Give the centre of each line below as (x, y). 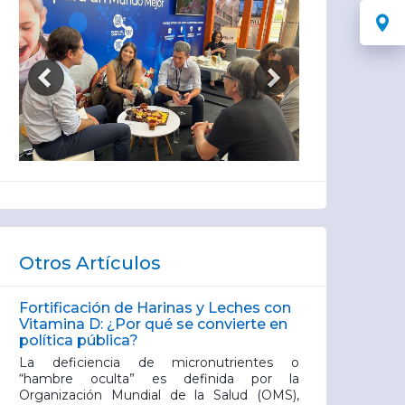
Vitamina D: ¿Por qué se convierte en (153, 324)
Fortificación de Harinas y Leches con (155, 308)
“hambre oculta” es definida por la (159, 379)
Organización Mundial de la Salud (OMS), (159, 395)
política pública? (79, 340)
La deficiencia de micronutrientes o (159, 363)
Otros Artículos (90, 263)
